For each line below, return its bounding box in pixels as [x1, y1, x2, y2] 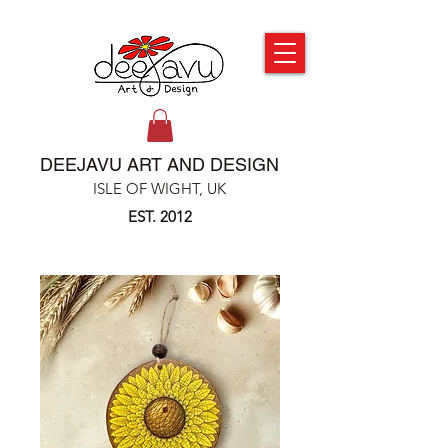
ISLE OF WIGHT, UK [93, 179, 226, 199]
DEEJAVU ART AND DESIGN [40, 154, 279, 176]
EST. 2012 [127, 207, 192, 227]
